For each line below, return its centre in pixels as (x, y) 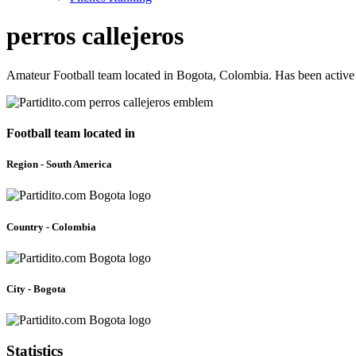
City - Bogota (36, 289)
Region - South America (59, 164)
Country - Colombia (51, 226)
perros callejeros (95, 36)
